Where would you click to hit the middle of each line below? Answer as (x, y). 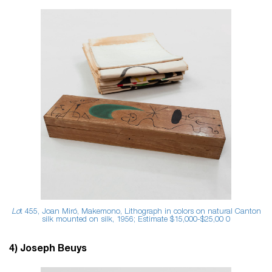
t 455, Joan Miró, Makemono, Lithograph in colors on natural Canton (140, 212)
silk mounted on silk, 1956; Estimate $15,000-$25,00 (133, 220)
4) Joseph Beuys (49, 249)
